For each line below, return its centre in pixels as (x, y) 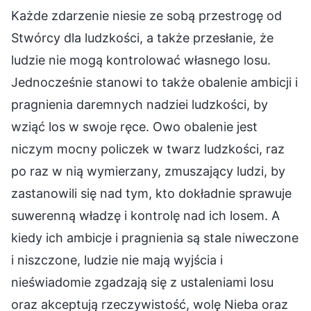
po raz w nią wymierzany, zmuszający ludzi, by (148, 171)
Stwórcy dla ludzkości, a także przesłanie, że (142, 37)
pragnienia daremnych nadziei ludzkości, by (140, 104)
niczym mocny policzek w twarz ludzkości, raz (148, 149)
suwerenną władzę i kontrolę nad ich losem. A (145, 215)
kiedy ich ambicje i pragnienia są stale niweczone (155, 237)
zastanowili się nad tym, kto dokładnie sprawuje (151, 193)
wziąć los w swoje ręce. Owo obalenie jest (134, 126)
